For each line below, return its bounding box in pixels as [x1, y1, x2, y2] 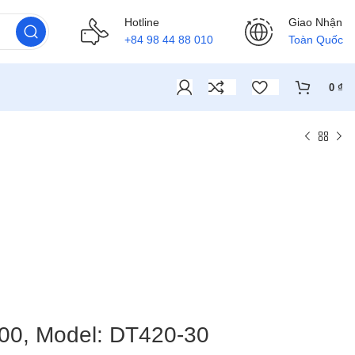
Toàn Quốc [288, 32, 343, 46]
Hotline [124, 15, 159, 29]
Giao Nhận [288, 15, 342, 29]
